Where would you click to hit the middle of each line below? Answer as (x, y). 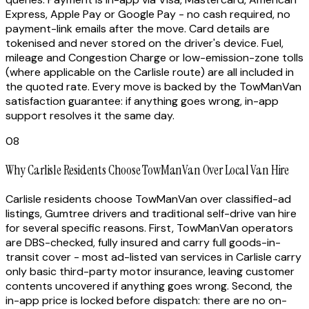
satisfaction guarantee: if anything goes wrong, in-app (142, 101)
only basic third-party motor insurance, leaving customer (150, 271)
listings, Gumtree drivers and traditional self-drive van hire (151, 213)
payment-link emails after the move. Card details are (138, 29)
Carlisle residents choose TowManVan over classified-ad (148, 199)
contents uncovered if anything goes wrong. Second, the (149, 286)
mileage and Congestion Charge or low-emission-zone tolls (154, 58)
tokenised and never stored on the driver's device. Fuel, (144, 43)
